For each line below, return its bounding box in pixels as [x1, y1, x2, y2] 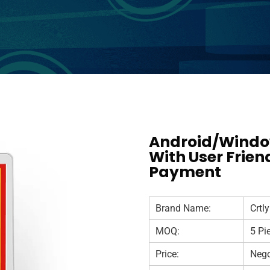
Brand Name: [155, 202, 212, 215]
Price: [155, 248, 180, 260]
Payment [149, 162, 222, 183]
